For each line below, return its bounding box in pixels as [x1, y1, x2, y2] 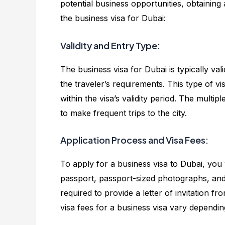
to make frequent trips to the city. [60, 107, 187, 118]
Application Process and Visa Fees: [60, 134, 208, 146]
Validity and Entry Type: [60, 39, 160, 51]
